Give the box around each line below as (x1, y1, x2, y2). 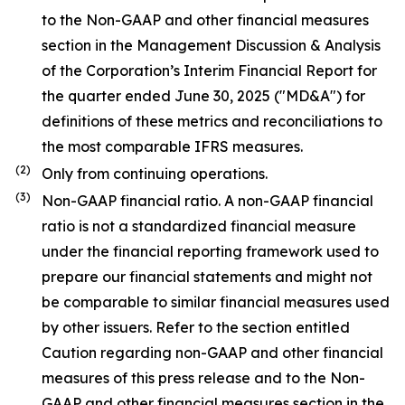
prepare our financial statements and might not (42, 268, 372, 286)
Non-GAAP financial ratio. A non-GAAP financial (42, 192, 373, 210)
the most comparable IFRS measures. (42, 137, 303, 155)
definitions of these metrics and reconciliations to (42, 112, 382, 130)
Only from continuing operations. (42, 165, 268, 183)
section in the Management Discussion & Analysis (42, 36, 381, 54)
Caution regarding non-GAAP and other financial (42, 344, 383, 362)
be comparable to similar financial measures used (42, 293, 390, 311)
